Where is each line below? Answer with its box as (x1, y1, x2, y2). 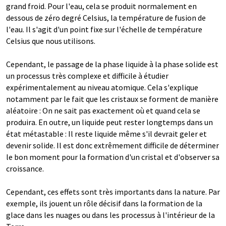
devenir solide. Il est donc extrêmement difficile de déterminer (6, 140, 219, 151)
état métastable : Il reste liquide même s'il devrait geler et (6, 129, 207, 139)
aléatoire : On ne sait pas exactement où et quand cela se (6, 105, 200, 116)
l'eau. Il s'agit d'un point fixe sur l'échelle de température (6, 24, 202, 35)
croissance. (6, 163, 44, 174)
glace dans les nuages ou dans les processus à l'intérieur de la (6, 210, 215, 220)
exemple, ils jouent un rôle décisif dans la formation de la (6, 198, 202, 209)
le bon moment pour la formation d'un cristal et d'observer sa (6, 152, 219, 162)
